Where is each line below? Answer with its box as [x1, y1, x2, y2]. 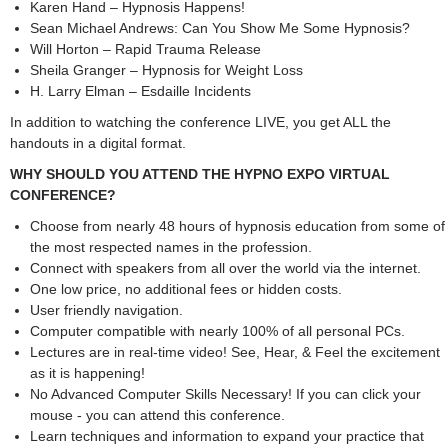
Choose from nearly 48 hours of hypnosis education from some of [30, 218, 445, 234]
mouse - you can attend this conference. [30, 407, 285, 423]
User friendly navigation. [30, 302, 183, 318]
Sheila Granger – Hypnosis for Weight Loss [30, 62, 303, 78]
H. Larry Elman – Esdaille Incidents [30, 83, 251, 99]
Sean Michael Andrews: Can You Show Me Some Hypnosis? [30, 20, 410, 36]
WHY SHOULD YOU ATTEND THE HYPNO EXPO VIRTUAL [10, 166, 390, 182]
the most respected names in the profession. [30, 239, 312, 255]
